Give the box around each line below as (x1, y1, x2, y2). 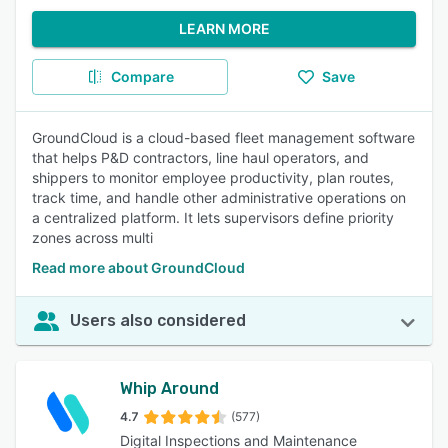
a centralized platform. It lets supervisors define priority (32, 209, 394, 226)
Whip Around (120, 379, 219, 398)
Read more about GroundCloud (32, 259, 245, 276)
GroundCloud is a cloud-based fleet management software (32, 129, 415, 146)
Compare (110, 68, 174, 85)
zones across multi (32, 229, 153, 246)
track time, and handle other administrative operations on (32, 189, 406, 206)
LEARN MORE (178, 20, 270, 37)
